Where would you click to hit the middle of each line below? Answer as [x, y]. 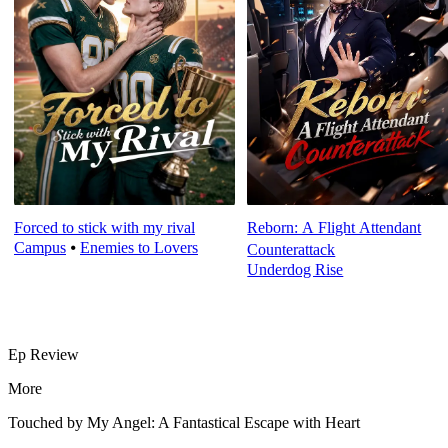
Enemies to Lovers [139, 298]
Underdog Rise [295, 320]
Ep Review [43, 404]
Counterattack [291, 300]
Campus [40, 298]
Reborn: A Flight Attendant [334, 278]
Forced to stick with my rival [104, 278]
